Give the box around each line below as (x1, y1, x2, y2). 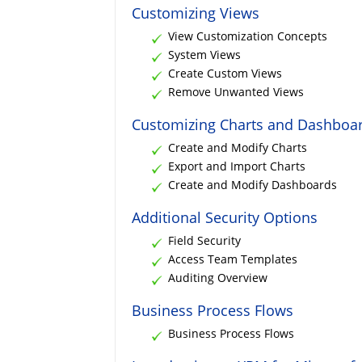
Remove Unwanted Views (168, 83, 304, 99)
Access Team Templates (168, 250, 297, 267)
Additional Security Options (132, 207, 318, 227)
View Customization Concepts (168, 27, 327, 44)
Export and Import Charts (168, 158, 305, 174)
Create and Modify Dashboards (168, 176, 337, 192)
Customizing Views (132, 2, 259, 23)
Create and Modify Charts (168, 139, 307, 155)
